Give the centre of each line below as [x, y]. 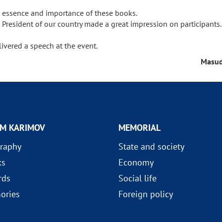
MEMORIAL [139, 128]
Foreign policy [145, 194]
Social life [137, 178]
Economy [136, 162]
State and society [151, 146]
